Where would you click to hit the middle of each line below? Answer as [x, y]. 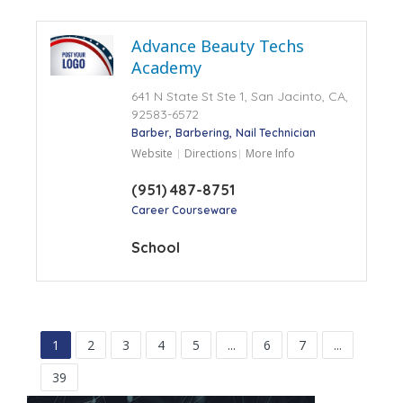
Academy [166, 67]
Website [152, 153]
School [155, 247]
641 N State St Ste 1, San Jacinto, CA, [239, 96]
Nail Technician [275, 132]
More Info [270, 153]
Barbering [202, 132]
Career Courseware [184, 210]
